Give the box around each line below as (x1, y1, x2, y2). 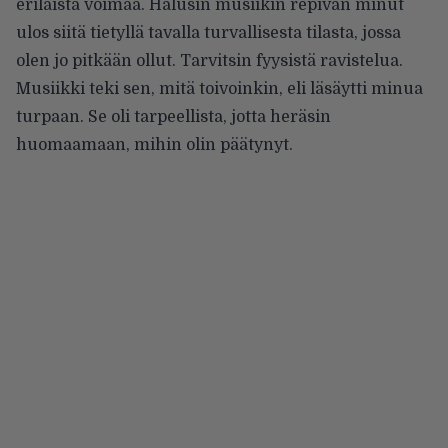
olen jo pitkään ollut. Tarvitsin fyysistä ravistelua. (16, 52, 403, 71)
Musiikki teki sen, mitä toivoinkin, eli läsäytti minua (16, 80, 423, 99)
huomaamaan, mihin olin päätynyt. (16, 136, 293, 155)
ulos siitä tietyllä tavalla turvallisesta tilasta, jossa (16, 24, 401, 43)
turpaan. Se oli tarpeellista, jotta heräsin (16, 108, 331, 127)
